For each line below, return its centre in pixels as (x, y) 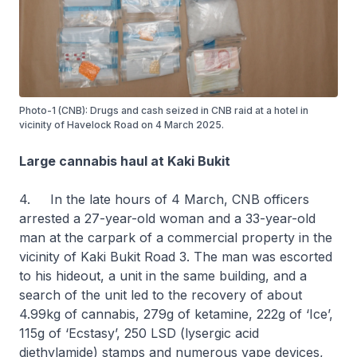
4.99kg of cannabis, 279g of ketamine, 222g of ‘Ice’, (176, 314)
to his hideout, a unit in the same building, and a (163, 275)
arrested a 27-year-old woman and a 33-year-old (167, 218)
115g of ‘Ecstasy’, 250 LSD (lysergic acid (139, 333)
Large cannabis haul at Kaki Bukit (125, 161)
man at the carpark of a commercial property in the (176, 237)
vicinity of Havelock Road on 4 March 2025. (122, 124)
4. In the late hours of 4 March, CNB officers (164, 199)
